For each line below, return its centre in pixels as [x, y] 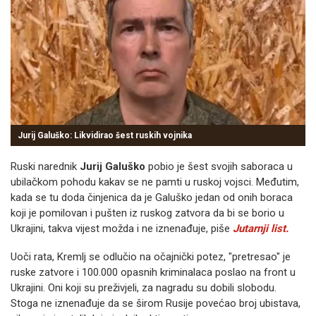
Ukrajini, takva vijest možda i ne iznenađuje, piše [122, 229]
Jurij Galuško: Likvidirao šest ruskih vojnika [105, 135]
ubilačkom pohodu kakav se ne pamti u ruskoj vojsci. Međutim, [155, 182]
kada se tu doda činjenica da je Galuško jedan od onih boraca [152, 197]
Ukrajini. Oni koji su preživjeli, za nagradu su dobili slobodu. [144, 288]
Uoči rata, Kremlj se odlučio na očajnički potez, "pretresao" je [151, 257]
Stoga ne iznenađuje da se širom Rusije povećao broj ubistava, [156, 303]
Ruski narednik [45, 166]
